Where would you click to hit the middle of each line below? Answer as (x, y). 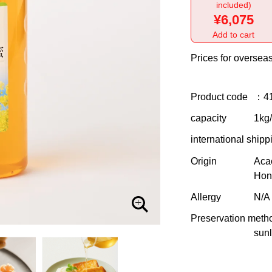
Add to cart (233, 35)
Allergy (206, 197)
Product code (219, 97)
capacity (209, 118)
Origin (204, 161)
